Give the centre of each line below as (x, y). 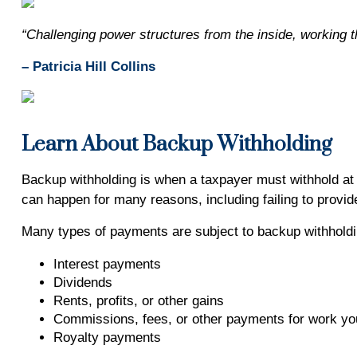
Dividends (82, 282)
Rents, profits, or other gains (138, 301)
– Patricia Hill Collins (88, 67)
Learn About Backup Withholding (177, 145)
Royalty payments (107, 337)
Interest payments (107, 264)
